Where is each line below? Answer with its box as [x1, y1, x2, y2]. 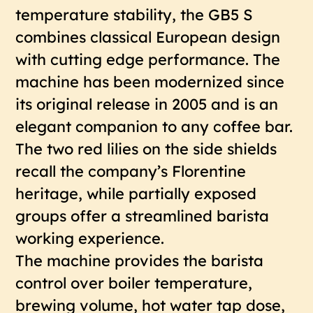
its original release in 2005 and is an [15, 94, 279, 113]
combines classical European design [15, 27, 281, 46]
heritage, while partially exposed [15, 183, 257, 203]
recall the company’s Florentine [15, 161, 247, 180]
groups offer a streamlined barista [15, 205, 270, 225]
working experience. [15, 228, 165, 247]
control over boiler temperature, [15, 272, 253, 292]
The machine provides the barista [15, 250, 264, 270]
